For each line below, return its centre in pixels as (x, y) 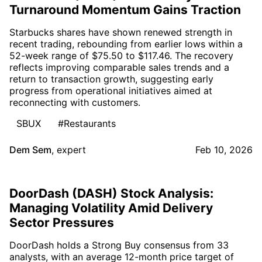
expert (71, 149)
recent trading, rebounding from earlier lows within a (126, 44)
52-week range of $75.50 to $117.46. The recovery (121, 55)
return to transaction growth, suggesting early (111, 79)
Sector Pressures (62, 222)
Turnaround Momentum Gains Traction (125, 9)
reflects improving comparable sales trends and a (119, 67)
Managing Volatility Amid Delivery (111, 208)
